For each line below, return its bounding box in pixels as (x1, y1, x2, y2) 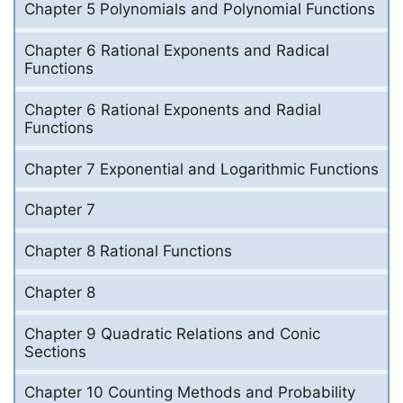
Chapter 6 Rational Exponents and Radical (24, 41, 329, 60)
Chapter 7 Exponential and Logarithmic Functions (24, 159, 379, 178)
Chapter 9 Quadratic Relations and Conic (24, 324, 320, 343)
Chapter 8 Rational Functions (24, 242, 232, 261)
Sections (24, 342, 86, 361)
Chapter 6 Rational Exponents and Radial (24, 100, 321, 119)
